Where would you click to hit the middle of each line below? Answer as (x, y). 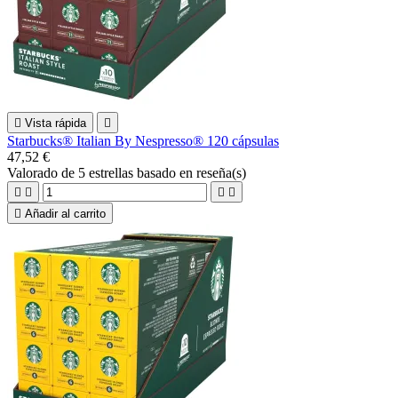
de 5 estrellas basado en (129, 172)
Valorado (34, 172)
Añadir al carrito (65, 213)
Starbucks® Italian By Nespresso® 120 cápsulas (143, 140)
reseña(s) (221, 172)
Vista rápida (56, 123)
